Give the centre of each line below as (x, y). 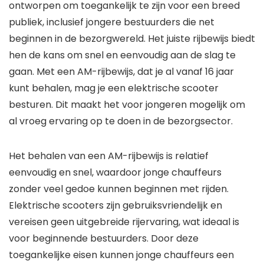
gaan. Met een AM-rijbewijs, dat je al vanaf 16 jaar (121, 72)
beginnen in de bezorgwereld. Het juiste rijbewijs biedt (132, 39)
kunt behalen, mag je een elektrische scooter (114, 88)
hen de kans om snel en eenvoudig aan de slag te (122, 55)
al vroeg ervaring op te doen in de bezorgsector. (121, 121)
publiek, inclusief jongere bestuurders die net (112, 22)
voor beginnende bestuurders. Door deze (104, 239)
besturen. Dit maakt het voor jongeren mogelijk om (127, 105)
